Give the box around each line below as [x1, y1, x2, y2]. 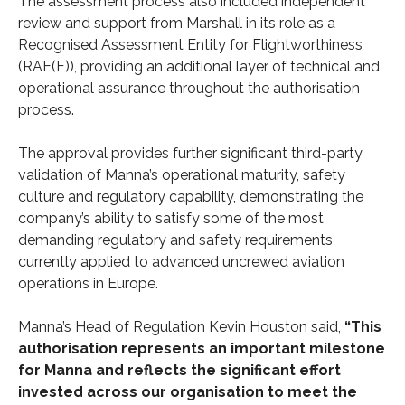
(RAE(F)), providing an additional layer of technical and [18, 57, 380, 75]
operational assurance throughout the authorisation [18, 79, 360, 97]
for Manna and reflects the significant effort [18, 361, 341, 379]
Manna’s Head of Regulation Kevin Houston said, [18, 317, 344, 335]
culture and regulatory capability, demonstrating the [18, 187, 363, 205]
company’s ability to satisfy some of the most [18, 209, 324, 227]
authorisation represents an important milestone [18, 339, 385, 357]
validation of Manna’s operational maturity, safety [18, 165, 345, 184]
